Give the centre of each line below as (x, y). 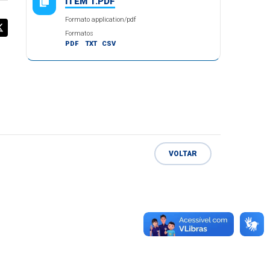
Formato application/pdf (101, 20)
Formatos (80, 33)
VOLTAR (183, 154)
